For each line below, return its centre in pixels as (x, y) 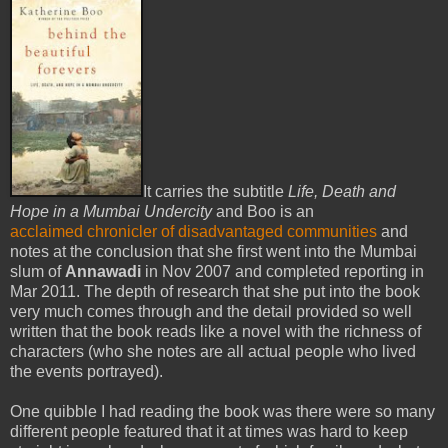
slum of (37, 271)
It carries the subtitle (215, 191)
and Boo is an (263, 211)
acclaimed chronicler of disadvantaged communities (193, 231)
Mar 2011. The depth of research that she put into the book (215, 291)
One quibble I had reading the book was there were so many (222, 411)
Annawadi (103, 271)
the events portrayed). (86, 371)
